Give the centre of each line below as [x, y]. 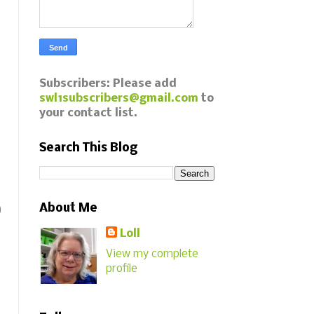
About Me [68, 209]
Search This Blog [88, 148]
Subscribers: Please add [108, 84]
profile [122, 268]
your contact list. [88, 113]
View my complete [152, 254]
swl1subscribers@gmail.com [119, 98]
